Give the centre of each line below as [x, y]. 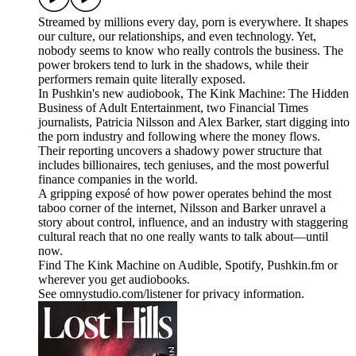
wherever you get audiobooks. [114, 280]
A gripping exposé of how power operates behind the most [185, 194]
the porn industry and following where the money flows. [179, 137]
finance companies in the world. [118, 180]
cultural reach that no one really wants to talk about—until [183, 237]
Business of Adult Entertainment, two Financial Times [173, 108]
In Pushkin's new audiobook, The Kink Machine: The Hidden [193, 94]
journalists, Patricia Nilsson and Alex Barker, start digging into [194, 122]
